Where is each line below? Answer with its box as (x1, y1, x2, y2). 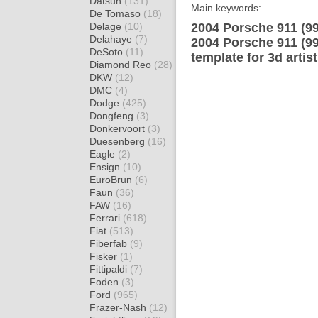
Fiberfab (89, 238, 130, 249)
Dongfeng (89, 110, 136, 121)
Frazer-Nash (89, 302, 149, 313)
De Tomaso (89, 8, 143, 19)
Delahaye (89, 33, 135, 45)
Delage (89, 21, 124, 32)
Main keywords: (191, 2, 261, 13)
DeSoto (89, 46, 126, 57)
